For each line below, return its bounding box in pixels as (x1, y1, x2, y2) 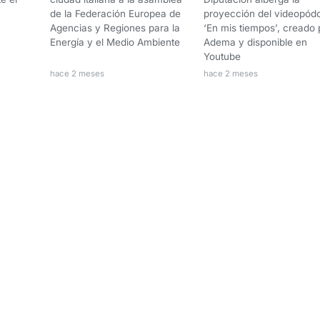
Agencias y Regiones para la (50, 21, 180, 34)
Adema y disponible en (204, 36, 307, 48)
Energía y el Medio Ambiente (50, 36, 180, 48)
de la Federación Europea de (50, 7, 181, 19)
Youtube (204, 50, 241, 62)
